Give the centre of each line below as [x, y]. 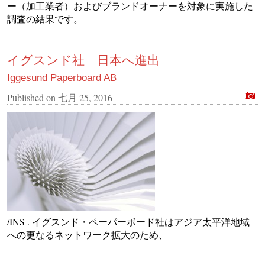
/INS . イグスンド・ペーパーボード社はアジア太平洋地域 [128, 221]
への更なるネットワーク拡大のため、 [88, 234]
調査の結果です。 [45, 18]
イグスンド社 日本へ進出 [83, 60]
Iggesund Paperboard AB [62, 77]
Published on [33, 97]
